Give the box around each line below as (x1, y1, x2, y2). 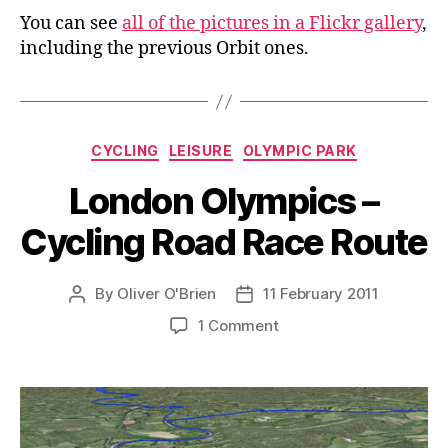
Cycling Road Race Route (20, 219, 428, 264)
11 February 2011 (262, 283, 379, 303)
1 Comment (197, 315, 279, 335)
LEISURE (168, 142, 233, 160)
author (76, 306, 123, 326)
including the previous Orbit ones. (20, 37, 309, 61)
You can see (20, 12, 122, 36)
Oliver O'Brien (117, 283, 216, 303)
